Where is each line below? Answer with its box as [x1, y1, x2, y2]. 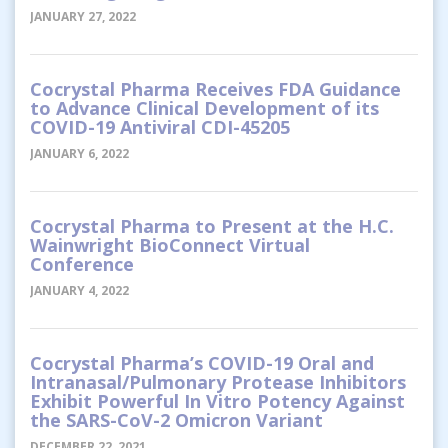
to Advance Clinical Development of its [30, 95, 379, 120]
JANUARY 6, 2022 [30, 144, 129, 162]
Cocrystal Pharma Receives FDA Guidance [30, 76, 401, 101]
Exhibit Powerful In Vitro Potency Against [30, 388, 405, 413]
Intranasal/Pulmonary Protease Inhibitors [30, 369, 406, 394]
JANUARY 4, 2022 [30, 281, 129, 299]
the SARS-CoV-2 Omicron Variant [30, 407, 323, 432]
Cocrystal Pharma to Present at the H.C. [30, 213, 394, 238]
